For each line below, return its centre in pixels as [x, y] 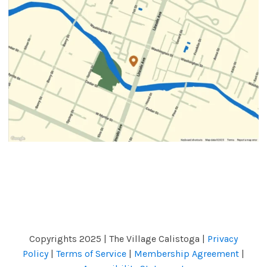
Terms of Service [91, 254]
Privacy [223, 239]
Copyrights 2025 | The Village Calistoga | [118, 239]
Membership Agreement [187, 254]
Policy [35, 254]
